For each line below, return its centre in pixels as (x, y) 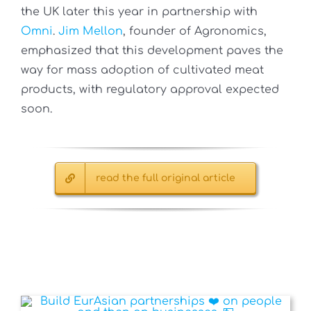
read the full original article (166, 178)
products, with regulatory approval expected (150, 90)
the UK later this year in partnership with (139, 12)
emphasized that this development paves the (152, 51)
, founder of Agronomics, (195, 32)
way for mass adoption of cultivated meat (142, 70)
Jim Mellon (91, 32)
